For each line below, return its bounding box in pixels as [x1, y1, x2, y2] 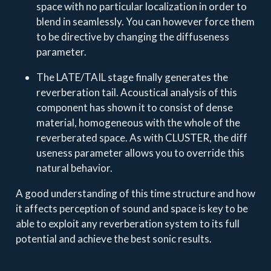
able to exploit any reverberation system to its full [15, 217, 240, 230]
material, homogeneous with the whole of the [36, 116, 240, 129]
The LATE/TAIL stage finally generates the [36, 70, 228, 83]
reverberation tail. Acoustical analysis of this [36, 85, 237, 99]
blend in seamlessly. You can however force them [36, 15, 255, 28]
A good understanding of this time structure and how [15, 186, 255, 200]
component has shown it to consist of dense [36, 100, 233, 114]
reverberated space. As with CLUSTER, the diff [36, 131, 247, 144]
